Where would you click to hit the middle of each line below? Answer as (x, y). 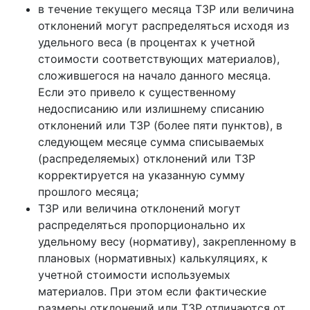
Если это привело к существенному (137, 92)
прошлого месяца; (88, 192)
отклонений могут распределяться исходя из (164, 26)
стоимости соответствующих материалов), (159, 59)
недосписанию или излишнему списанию (151, 109)
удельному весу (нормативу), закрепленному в (167, 241)
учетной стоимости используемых (134, 275)
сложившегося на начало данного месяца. (154, 75)
